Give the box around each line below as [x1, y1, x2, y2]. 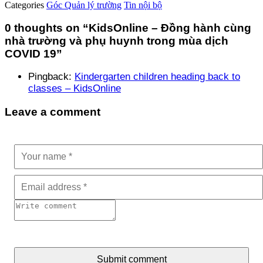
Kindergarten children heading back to [75, 71, 240, 83]
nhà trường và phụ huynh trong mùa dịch [5, 34, 228, 47]
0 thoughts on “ [5, 21, 89, 34]
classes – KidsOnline [28, 83, 121, 95]
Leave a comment [5, 106, 100, 119]
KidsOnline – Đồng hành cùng [89, 21, 251, 34]
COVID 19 [5, 47, 56, 60]
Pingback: [28, 71, 75, 83]
